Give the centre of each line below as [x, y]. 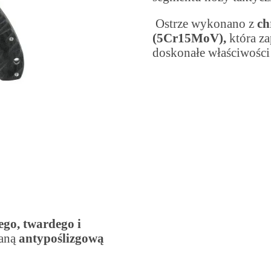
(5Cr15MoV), [189, 38]
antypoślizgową [62, 238]
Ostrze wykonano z [204, 23]
